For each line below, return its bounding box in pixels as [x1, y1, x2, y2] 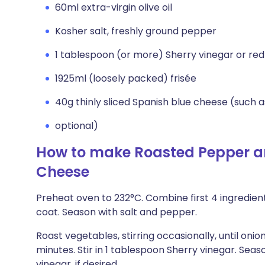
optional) [55, 119, 98, 132]
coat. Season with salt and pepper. [36, 205, 197, 219]
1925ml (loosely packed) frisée [55, 72, 196, 85]
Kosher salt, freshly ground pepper [55, 24, 216, 38]
